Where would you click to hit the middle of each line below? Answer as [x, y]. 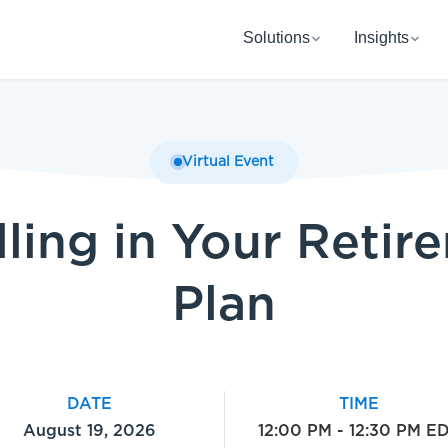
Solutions [276, 37]
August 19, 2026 [90, 431]
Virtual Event [228, 161]
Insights [381, 37]
